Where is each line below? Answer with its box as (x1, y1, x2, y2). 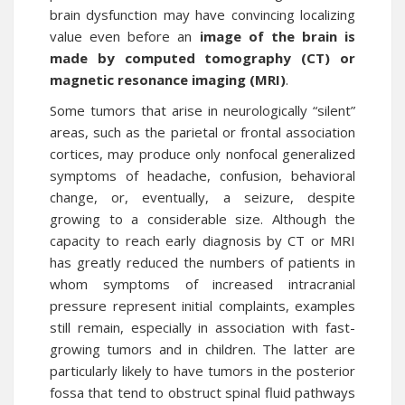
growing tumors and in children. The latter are (50, 340, 355, 358)
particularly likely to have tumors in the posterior (50, 362, 355, 380)
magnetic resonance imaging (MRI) (50, 71, 286, 89)
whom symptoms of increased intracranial (50, 275, 355, 293)
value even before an (50, 27, 200, 45)
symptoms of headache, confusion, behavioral (50, 166, 355, 184)
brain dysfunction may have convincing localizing (50, 5, 355, 24)
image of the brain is (199, 27, 355, 45)
